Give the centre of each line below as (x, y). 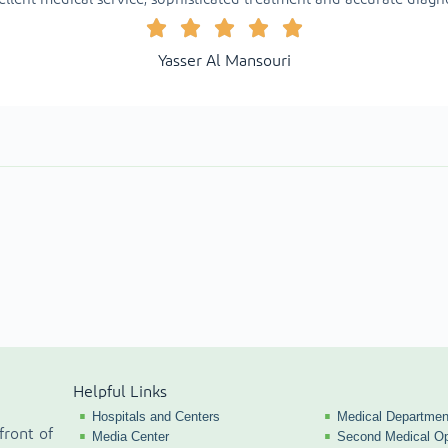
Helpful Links (120, 392)
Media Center (131, 437)
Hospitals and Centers (156, 417)
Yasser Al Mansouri (224, 61)
